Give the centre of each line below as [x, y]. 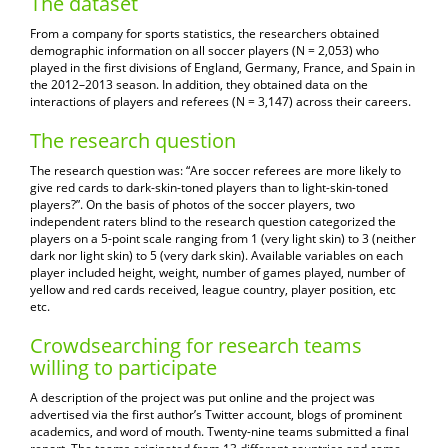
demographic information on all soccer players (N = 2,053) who [204, 51]
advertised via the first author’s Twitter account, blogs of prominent [216, 415]
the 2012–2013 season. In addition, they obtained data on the [199, 85]
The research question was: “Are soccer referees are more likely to [215, 171]
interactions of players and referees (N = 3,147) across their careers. [220, 102]
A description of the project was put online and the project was [202, 398]
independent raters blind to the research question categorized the [213, 222]
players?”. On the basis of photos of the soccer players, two [192, 205]
